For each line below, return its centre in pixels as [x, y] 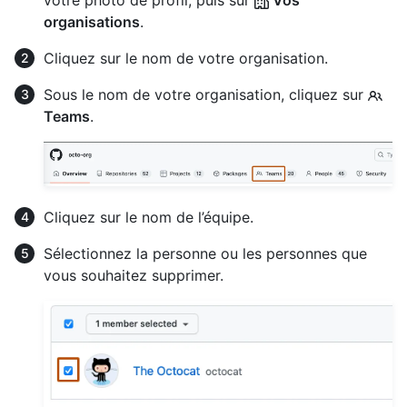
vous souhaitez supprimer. [134, 275]
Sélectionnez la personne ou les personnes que [205, 253]
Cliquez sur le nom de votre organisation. [186, 58]
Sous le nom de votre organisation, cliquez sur [206, 94]
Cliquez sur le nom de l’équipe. [149, 217]
